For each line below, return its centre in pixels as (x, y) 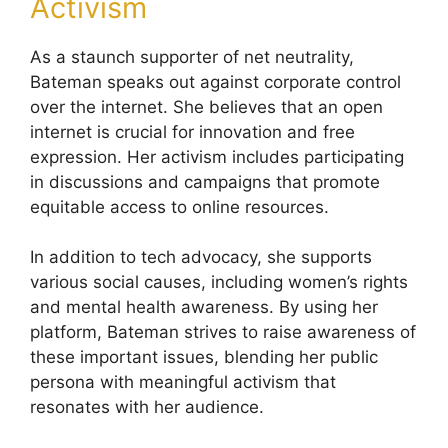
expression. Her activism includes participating (217, 156)
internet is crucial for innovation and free (192, 131)
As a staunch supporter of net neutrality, (192, 56)
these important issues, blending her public (204, 357)
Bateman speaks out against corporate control (215, 81)
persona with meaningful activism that (183, 382)
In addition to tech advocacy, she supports (201, 257)
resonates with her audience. (147, 407)
